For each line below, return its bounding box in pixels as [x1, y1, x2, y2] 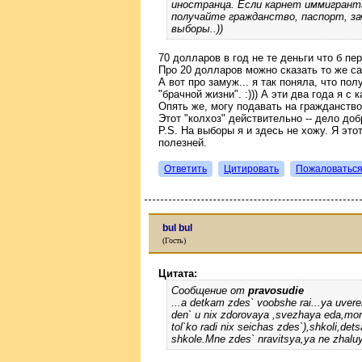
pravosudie [248, 284, 304, 297]
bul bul [162, 221, 192, 234]
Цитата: [158, 267, 197, 280]
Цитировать [224, 163, 279, 175]
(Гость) [162, 235, 186, 245]
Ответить [164, 163, 207, 175]
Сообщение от [171, 284, 248, 297]
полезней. [158, 137, 207, 149]
